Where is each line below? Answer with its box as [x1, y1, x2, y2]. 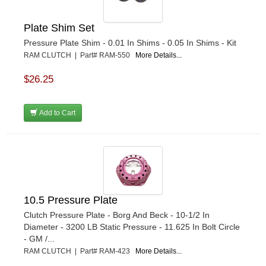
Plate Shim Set [24, 22, 94, 34]
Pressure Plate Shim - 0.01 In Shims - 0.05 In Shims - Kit [24, 38, 236, 48]
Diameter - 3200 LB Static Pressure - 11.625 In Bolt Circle [24, 222, 240, 232]
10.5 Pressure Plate [24, 194, 118, 207]
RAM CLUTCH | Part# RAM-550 [24, 51, 135, 60]
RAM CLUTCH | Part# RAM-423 [24, 247, 135, 256]
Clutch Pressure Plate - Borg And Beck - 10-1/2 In [24, 210, 210, 220]
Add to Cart [37, 109, 75, 118]
